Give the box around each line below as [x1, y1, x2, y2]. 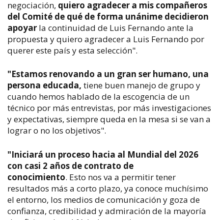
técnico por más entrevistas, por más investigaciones [7, 102, 211, 114]
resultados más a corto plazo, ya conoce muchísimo [7, 182, 208, 194]
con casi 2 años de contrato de [7, 160, 134, 171]
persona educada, [7, 80, 82, 91]
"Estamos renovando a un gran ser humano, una [7, 68, 209, 80]
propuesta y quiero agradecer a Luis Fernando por [7, 33, 204, 45]
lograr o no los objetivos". [7, 125, 106, 137]
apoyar [7, 22, 37, 33]
